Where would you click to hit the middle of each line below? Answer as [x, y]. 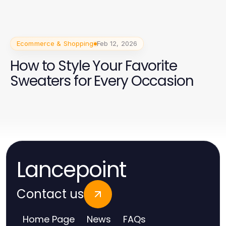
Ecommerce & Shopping [55, 44]
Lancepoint [71, 170]
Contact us [50, 194]
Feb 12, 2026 [117, 44]
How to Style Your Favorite [94, 66]
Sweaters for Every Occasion [102, 81]
